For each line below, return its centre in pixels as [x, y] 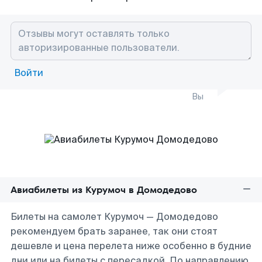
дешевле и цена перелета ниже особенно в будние [131, 246]
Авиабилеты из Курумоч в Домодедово [104, 190]
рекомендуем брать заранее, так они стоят [114, 231]
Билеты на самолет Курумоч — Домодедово [114, 217]
